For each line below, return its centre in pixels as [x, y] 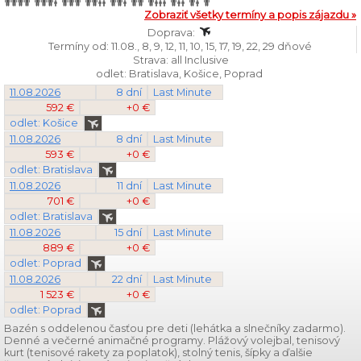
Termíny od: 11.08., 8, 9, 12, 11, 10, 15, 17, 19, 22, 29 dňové [180, 46]
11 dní [129, 186]
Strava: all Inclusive [180, 60]
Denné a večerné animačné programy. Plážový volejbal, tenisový [172, 340]
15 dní [128, 232]
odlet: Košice [44, 123]
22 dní [127, 279]
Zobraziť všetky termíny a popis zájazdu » [250, 15]
